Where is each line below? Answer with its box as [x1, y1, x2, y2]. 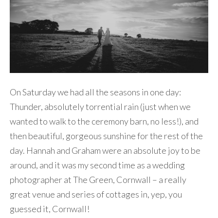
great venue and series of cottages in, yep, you [10, 188, 182, 200]
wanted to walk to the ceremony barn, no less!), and [10, 115, 199, 127]
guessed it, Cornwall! [10, 203, 90, 214]
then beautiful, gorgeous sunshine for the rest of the [10, 130, 203, 141]
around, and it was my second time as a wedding [10, 159, 185, 170]
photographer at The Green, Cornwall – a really [10, 174, 186, 185]
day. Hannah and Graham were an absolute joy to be [10, 145, 200, 156]
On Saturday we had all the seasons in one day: [10, 86, 181, 97]
